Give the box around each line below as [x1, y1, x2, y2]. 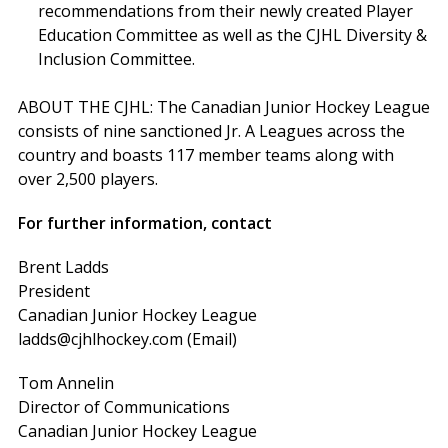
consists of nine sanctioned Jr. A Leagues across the [17, 120, 405, 143]
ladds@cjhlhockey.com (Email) [17, 328, 237, 351]
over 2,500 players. [17, 168, 158, 191]
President [17, 280, 90, 303]
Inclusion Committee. [37, 48, 195, 71]
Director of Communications [17, 396, 230, 419]
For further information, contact [17, 212, 272, 235]
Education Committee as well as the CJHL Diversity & [37, 24, 427, 47]
